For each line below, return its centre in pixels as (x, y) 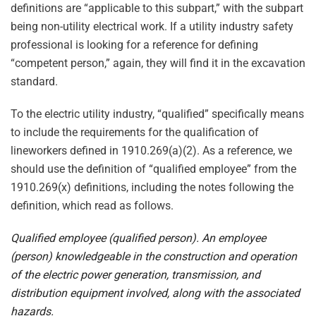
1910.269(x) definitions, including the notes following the (152, 187)
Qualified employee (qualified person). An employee (138, 238)
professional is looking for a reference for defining (134, 45)
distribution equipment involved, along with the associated (155, 293)
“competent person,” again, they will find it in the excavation (158, 63)
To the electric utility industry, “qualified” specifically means (157, 114)
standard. (34, 81)
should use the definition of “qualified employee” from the (153, 169)
